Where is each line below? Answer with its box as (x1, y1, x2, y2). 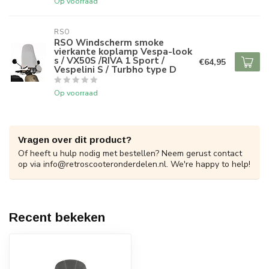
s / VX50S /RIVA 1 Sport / (54, 54, 165, 67)
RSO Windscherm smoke (54, 36, 164, 49)
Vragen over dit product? (18, 134, 131, 145)
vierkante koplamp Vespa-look (54, 45, 192, 58)
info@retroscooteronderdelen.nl (43, 159, 166, 170)
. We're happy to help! (166, 159, 250, 170)
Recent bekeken (9, 210, 105, 224)
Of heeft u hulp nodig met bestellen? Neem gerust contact (18, 148, 242, 159)
